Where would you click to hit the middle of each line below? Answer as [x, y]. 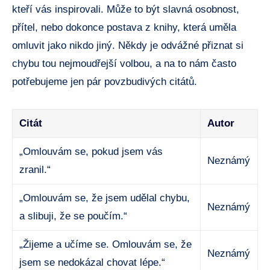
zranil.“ [35, 169]
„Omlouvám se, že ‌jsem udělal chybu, [105, 198]
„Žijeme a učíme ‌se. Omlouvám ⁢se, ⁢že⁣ [106, 244]
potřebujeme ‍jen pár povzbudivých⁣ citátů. [105, 81]
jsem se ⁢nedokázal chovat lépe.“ [93, 262]
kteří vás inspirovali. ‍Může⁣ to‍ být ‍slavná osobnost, [126, 9]
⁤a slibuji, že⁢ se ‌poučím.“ [74, 216]
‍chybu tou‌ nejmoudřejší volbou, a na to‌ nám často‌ [124, 63]
